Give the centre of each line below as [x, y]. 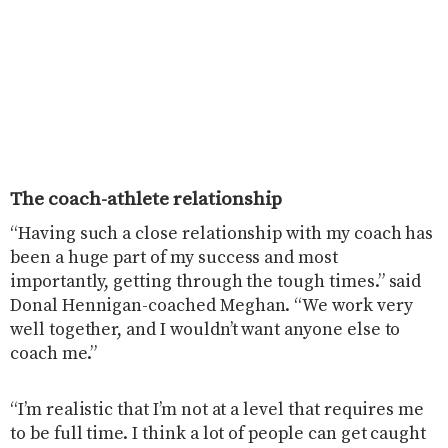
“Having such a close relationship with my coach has [222, 234]
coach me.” [53, 354]
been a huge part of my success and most [174, 258]
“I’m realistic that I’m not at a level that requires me [217, 410]
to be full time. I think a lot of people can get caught [218, 434]
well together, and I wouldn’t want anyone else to [205, 330]
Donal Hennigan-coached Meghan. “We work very [211, 306]
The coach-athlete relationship [146, 198]
